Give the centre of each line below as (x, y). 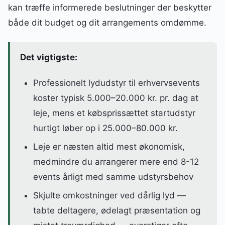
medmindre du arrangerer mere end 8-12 (116, 161)
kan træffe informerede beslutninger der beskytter (110, 8)
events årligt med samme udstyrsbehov (113, 177)
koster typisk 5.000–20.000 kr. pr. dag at (116, 98)
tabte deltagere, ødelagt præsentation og (117, 210)
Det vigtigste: (49, 58)
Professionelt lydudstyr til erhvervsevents (116, 83)
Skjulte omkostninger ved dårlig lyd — (109, 195)
